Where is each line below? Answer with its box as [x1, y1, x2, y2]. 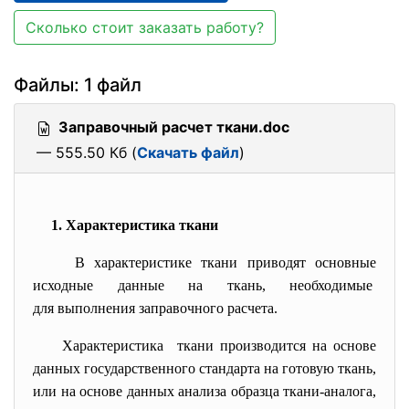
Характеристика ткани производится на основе [62, 338, 377, 353]
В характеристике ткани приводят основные [74, 255, 376, 270]
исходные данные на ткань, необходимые [33, 278, 376, 293]
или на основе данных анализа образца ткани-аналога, [33, 383, 376, 399]
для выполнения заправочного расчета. [33, 300, 278, 316]
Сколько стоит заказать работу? [26, 18, 264, 37]
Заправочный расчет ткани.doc [58, 118, 289, 136]
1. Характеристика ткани [51, 217, 218, 233]
